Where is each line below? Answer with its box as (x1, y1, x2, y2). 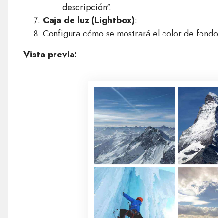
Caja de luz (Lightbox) (42, 14, 135, 27)
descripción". (62, 1, 111, 14)
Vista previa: (23, 48, 77, 61)
